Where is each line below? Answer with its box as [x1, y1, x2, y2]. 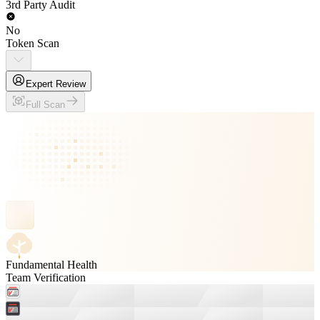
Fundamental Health [6, 259, 97, 271]
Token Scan [6, 37, 59, 49]
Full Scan [26, 99, 65, 110]
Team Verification [6, 271, 86, 284]
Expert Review [26, 79, 86, 89]
